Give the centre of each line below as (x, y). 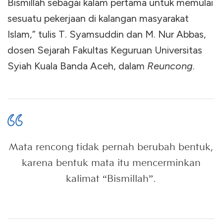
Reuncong (170, 66)
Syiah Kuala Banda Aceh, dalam (77, 66)
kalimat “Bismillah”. (111, 178)
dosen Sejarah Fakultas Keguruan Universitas (105, 50)
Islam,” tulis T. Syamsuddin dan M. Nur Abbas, (107, 34)
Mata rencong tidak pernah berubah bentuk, (111, 146)
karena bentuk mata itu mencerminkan (111, 162)
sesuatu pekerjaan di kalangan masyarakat (98, 18)
